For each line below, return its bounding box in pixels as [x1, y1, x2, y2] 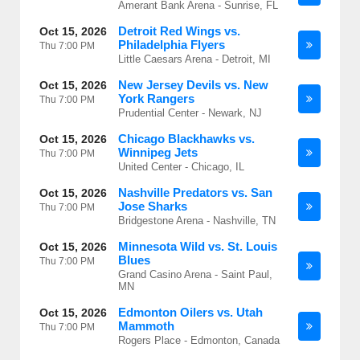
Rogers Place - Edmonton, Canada [118, 334, 280, 346]
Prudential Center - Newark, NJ [118, 107, 262, 119]
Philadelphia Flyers [118, 38, 225, 51]
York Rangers [118, 92, 194, 105]
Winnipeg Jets [118, 145, 198, 159]
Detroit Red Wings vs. [118, 24, 240, 38]
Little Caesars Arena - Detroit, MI [118, 53, 271, 65]
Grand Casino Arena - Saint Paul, [118, 268, 272, 280]
